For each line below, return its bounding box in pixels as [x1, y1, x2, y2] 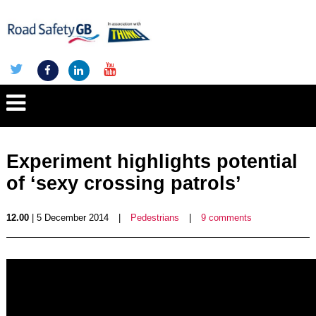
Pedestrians [130, 212, 179, 223]
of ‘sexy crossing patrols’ [6, 173, 241, 194]
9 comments [200, 212, 252, 223]
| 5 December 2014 [28, 212, 109, 223]
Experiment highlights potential [6, 151, 298, 172]
